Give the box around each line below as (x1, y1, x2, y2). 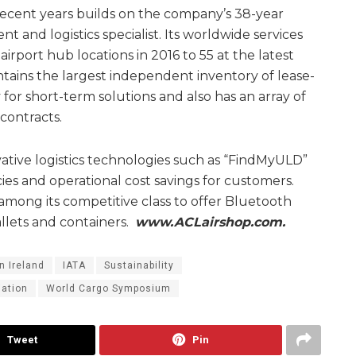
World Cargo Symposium (46, 282, 171, 294)
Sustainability (104, 259, 174, 271)
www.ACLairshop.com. (135, 214, 285, 230)
